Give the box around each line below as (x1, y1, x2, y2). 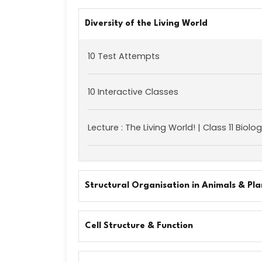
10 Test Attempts (88, 50, 160, 62)
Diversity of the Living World (85, 19, 208, 28)
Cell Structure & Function (85, 222, 193, 230)
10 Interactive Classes (88, 86, 178, 98)
